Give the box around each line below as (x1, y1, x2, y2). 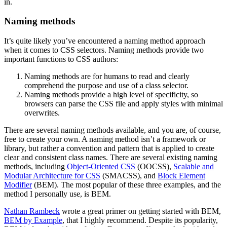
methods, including (4, 162, 67, 171)
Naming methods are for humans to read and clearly (24, 72, 190, 81)
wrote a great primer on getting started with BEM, (60, 207, 221, 216)
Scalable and (173, 162, 214, 171)
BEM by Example (4, 216, 62, 225)
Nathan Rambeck (4, 207, 60, 216)
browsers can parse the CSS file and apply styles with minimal (24, 99, 223, 108)
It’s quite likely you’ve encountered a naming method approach (4, 36, 205, 46)
